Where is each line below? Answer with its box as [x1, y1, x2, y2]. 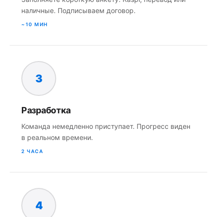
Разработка [21, 105, 71, 115]
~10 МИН [21, 21, 48, 27]
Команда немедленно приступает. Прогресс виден [21, 122, 190, 130]
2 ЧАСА [21, 148, 43, 154]
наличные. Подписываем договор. [21, 6, 136, 15]
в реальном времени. [21, 133, 93, 141]
